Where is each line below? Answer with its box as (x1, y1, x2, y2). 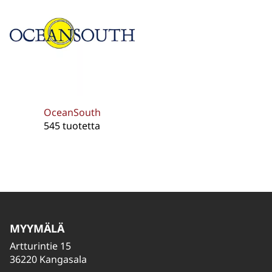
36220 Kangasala (10, 253, 87, 266)
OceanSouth (43, 105, 101, 119)
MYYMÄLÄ (10, 221, 64, 236)
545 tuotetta (44, 118, 101, 132)
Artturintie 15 (10, 239, 71, 253)
